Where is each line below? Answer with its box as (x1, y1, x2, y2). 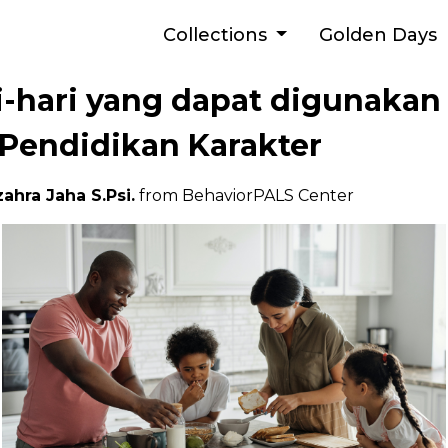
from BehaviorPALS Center (135, 186, 358, 205)
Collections (162, 23, 272, 46)
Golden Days (319, 23, 437, 46)
